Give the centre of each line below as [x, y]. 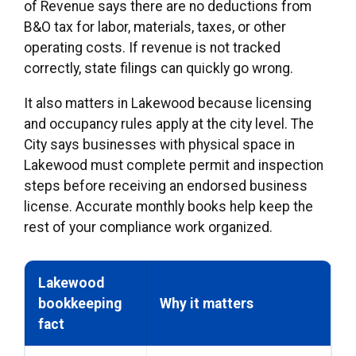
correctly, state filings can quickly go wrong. [159, 69]
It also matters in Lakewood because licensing [168, 104]
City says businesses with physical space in [159, 145]
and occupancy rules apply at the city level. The [169, 124]
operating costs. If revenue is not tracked [152, 48]
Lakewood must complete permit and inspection [174, 166]
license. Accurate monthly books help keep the [168, 207]
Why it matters [207, 304]
